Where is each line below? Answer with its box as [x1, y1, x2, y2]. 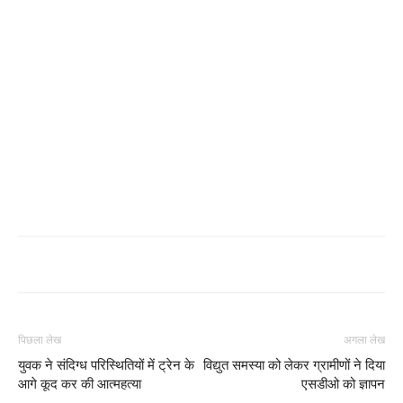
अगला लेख [344, 334, 385, 346]
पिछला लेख [18, 334, 61, 346]
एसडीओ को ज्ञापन [301, 376, 385, 392]
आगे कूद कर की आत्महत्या [18, 376, 141, 392]
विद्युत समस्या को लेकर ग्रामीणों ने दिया [203, 357, 385, 373]
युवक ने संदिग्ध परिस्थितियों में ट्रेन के [18, 357, 194, 373]
